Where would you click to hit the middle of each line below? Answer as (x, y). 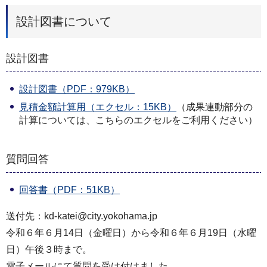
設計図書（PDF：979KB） (77, 89)
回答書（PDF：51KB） (69, 190)
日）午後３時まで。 (49, 250)
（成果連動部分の (215, 107)
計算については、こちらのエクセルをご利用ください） (138, 120)
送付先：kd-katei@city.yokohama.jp (82, 216)
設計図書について (64, 21)
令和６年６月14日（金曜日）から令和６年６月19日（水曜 (131, 233)
